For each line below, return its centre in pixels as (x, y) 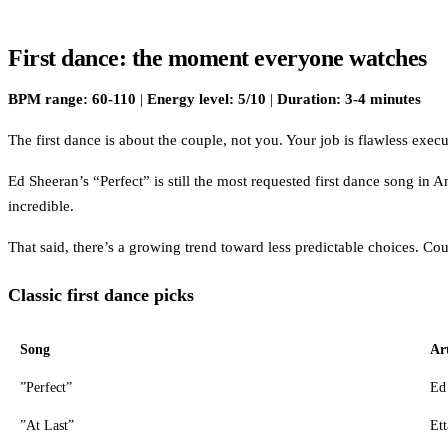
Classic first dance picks (101, 294)
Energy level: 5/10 (206, 98)
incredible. (41, 205)
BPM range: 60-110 (72, 98)
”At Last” (47, 425)
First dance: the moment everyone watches (217, 57)
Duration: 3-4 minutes (349, 98)
